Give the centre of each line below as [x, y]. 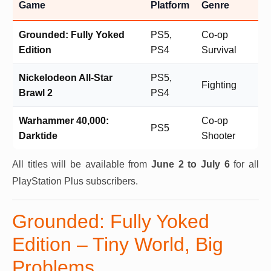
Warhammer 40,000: [64, 121]
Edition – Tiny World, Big [118, 244]
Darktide [38, 136]
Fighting [219, 85]
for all [244, 164]
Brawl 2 [36, 93]
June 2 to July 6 [191, 164]
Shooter [218, 136]
